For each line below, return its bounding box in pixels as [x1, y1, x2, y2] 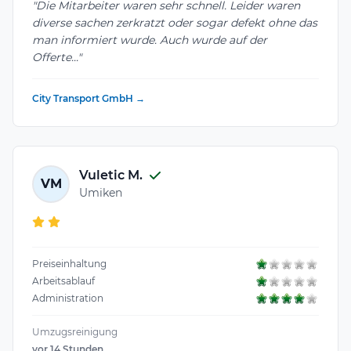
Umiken [79, 186, 122, 201]
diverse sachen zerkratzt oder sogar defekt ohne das [32, 15, 317, 30]
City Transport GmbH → [32, 92, 145, 104]
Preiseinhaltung [32, 257, 107, 270]
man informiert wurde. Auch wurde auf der [32, 32, 267, 47]
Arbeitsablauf [32, 274, 95, 287]
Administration [32, 291, 103, 304]
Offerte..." [32, 49, 81, 64]
